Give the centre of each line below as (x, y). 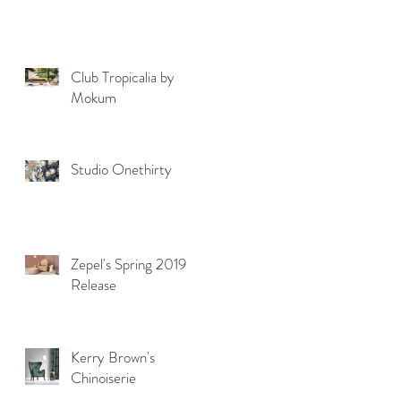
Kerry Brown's (113, 357)
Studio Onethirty (121, 169)
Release (94, 284)
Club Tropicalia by (123, 77)
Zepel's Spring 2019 (128, 264)
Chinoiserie (103, 377)
